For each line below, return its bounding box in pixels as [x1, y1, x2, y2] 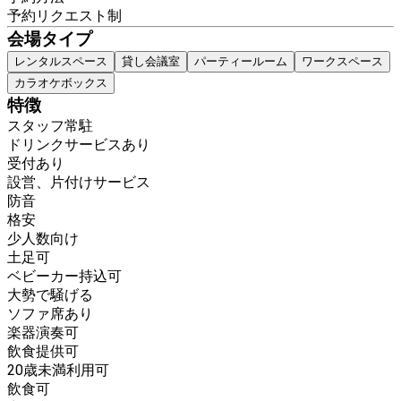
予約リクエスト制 [7, 7, 122, 25]
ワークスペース [302, 55, 383, 69]
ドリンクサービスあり [7, 136, 150, 154]
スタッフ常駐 [7, 117, 93, 135]
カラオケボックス [14, 76, 107, 90]
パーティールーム [194, 55, 287, 69]
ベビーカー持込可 [7, 268, 122, 286]
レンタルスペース [14, 55, 107, 69]
